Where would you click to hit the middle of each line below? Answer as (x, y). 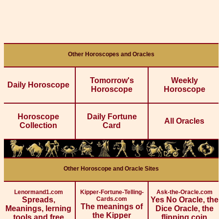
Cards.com (112, 199)
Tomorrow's (112, 81)
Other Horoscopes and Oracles (111, 55)
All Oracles (184, 121)
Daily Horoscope (38, 85)
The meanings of (112, 207)
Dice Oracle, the (184, 209)
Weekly (184, 81)
